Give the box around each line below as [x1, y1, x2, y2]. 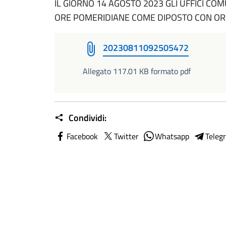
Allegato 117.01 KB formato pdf [83, 65, 191, 77]
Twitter [114, 130, 139, 142]
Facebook [67, 130, 98, 142]
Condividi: [67, 111, 106, 125]
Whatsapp [155, 130, 189, 142]
